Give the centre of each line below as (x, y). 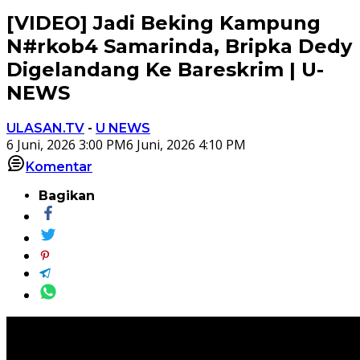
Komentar (59, 166)
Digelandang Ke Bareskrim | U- (165, 69)
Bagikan (67, 195)
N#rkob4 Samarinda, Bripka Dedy (179, 46)
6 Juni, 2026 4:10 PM (186, 144)
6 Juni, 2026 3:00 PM (66, 144)
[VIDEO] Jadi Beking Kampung (164, 22)
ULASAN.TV (45, 128)
